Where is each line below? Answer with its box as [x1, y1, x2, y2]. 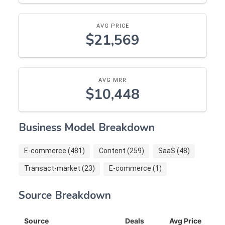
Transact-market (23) [24, 164, 95, 173]
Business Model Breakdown [19, 120, 155, 135]
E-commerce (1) [108, 164, 162, 173]
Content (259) [98, 147, 144, 155]
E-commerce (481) [24, 147, 85, 155]
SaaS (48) [158, 147, 190, 155]
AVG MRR [98, 77, 127, 84]
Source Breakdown [19, 188, 111, 202]
